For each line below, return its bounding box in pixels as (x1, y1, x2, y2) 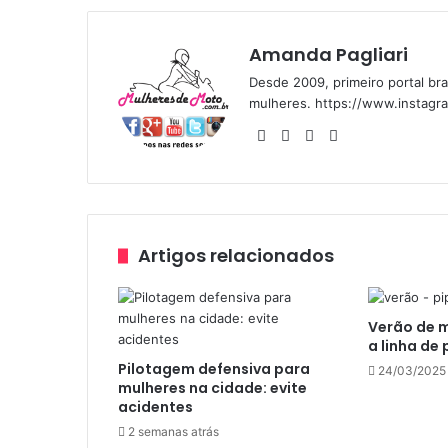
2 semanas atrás (128, 424, 219, 440)
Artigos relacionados (138, 243, 334, 269)
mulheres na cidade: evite (118, 378, 307, 399)
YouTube (320, 125, 382, 145)
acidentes (118, 397, 193, 418)
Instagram (344, 125, 414, 145)
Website (272, 125, 329, 145)
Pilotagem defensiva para (118, 359, 310, 380)
